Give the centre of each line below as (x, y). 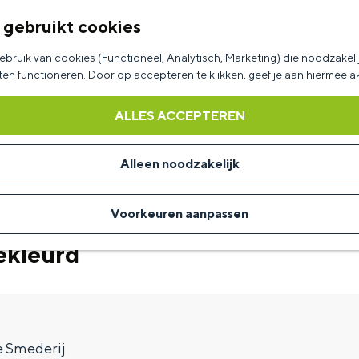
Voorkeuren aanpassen (179, 214)
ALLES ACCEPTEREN (179, 116)
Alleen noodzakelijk (179, 164)
